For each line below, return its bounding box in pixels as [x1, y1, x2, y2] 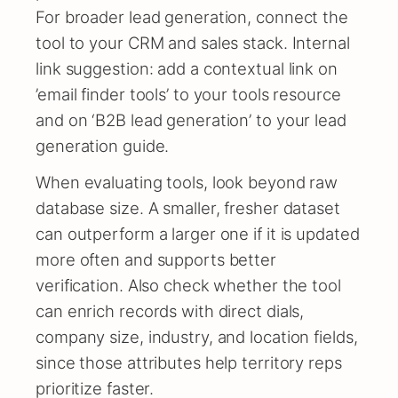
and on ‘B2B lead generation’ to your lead [36, 109, 346, 130]
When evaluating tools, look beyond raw [36, 171, 338, 192]
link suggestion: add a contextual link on [36, 58, 338, 78]
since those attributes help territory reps [36, 352, 342, 372]
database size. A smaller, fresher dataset [36, 197, 340, 218]
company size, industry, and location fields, [36, 326, 358, 346]
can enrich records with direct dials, [36, 300, 305, 321]
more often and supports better [36, 249, 276, 269]
